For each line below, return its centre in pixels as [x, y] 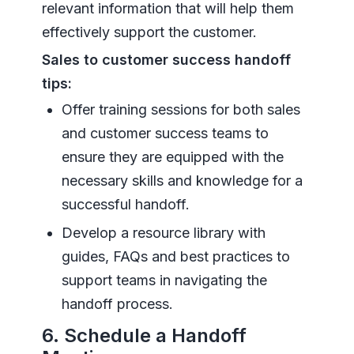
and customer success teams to [165, 134]
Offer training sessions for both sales [181, 110]
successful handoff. [125, 205]
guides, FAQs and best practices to [175, 257]
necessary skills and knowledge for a [182, 181]
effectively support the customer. [149, 32]
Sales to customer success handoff [166, 60]
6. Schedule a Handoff [144, 336]
